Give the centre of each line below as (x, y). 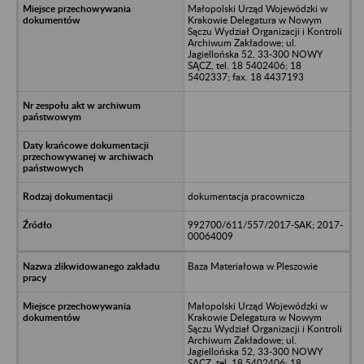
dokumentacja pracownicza (246, 196)
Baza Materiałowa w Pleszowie (252, 266)
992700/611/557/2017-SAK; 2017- (265, 224)
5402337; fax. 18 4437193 (245, 76)
